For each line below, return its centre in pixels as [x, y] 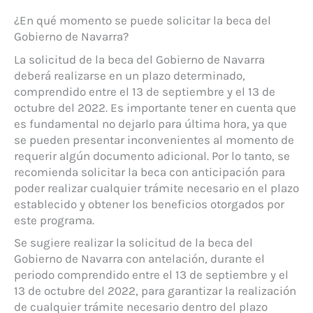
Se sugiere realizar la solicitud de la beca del [133, 242]
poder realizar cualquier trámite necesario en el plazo [156, 188]
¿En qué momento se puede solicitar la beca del [143, 21]
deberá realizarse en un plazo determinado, [130, 76]
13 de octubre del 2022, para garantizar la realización [155, 290]
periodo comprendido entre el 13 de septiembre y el [151, 274]
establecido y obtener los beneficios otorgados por [149, 204]
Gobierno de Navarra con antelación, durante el [139, 258]
